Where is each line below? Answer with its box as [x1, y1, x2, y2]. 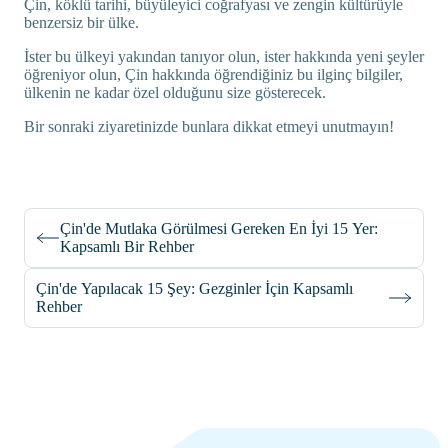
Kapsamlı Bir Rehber [60, 237, 194, 255]
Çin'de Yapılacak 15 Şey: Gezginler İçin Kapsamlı [36, 279, 353, 297]
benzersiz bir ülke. [24, 13, 139, 31]
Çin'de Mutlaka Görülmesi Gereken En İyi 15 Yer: [60, 219, 378, 237]
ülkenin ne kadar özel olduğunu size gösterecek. [24, 83, 326, 101]
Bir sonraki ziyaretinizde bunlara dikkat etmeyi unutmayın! [24, 117, 394, 135]
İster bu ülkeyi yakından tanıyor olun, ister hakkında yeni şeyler [24, 47, 424, 65]
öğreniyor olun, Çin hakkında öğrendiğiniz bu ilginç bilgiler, [24, 65, 403, 83]
